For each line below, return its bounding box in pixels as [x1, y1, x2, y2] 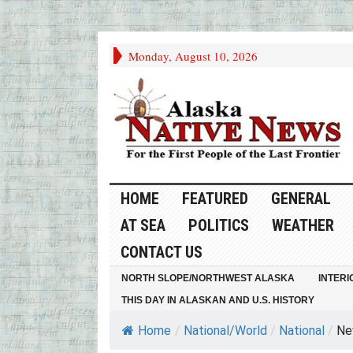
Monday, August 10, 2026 [128, 48, 258, 64]
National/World [183, 323, 267, 339]
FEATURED [181, 189, 248, 209]
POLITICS [188, 216, 249, 236]
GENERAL [270, 189, 331, 209]
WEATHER [271, 216, 334, 236]
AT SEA [120, 216, 165, 236]
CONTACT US [120, 243, 203, 262]
